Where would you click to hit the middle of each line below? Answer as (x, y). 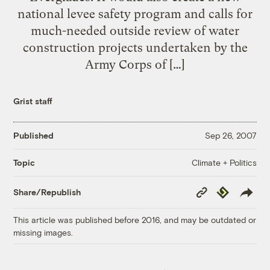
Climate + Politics (224, 162)
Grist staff (33, 101)
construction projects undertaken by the (135, 47)
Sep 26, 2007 (231, 136)
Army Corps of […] (135, 64)
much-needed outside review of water (135, 30)
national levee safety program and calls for (135, 14)
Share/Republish (47, 192)
